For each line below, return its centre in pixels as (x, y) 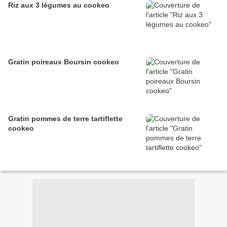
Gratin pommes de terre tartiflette (65, 119)
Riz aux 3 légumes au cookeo (59, 5)
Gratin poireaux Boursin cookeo (64, 62)
